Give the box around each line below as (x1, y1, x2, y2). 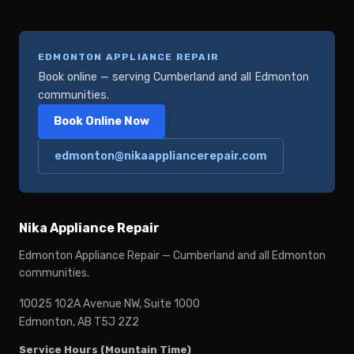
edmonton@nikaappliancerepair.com (55, 149, 267, 164)
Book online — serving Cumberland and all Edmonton (38, 70, 309, 85)
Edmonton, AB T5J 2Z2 (19, 315, 139, 330)
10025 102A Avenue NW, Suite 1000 (19, 297, 200, 311)
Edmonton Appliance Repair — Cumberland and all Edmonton (19, 249, 326, 263)
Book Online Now (54, 115, 149, 129)
